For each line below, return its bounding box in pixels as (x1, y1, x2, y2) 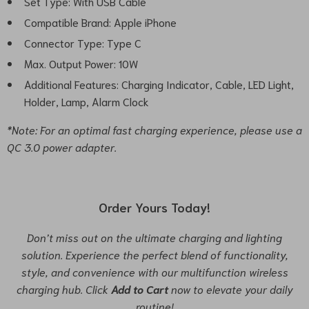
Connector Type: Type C (24, 35, 141, 50)
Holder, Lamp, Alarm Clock (24, 94, 149, 109)
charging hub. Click (16, 281, 111, 297)
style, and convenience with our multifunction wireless (21, 264, 288, 279)
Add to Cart (110, 281, 168, 297)
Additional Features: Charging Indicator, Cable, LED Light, (24, 77, 294, 92)
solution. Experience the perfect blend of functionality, (21, 247, 288, 262)
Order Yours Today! (99, 199, 210, 216)
